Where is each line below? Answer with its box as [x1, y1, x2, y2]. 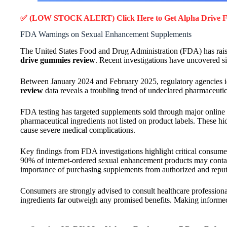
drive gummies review [20, 56, 95, 65]
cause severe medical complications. [20, 126, 135, 135]
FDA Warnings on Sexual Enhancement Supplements [20, 30, 192, 39]
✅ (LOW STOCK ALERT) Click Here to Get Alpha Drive [20, 13, 222, 22]
